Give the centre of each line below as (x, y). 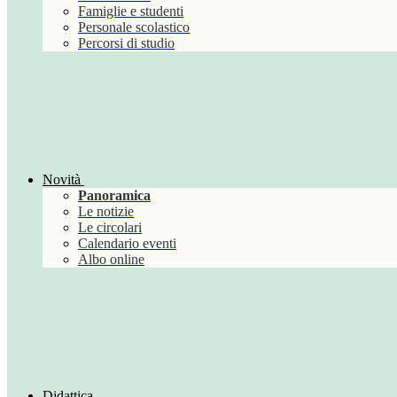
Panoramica (114, 196)
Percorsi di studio (126, 43)
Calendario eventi (127, 244)
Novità (62, 180)
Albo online (111, 260)
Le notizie (106, 212)
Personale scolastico (134, 27)
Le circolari (110, 228)
